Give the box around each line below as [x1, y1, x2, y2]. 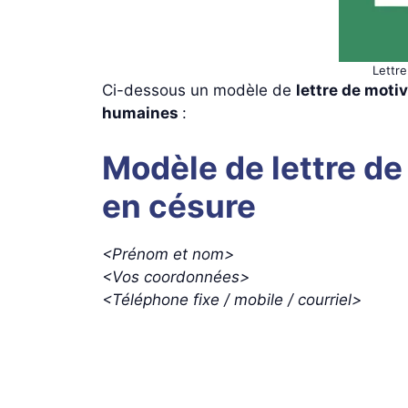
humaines [102, 104, 182, 122]
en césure [102, 186, 256, 225]
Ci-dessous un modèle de [102, 81, 296, 99]
